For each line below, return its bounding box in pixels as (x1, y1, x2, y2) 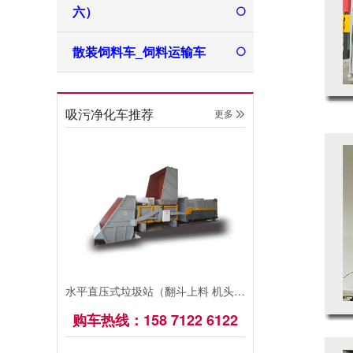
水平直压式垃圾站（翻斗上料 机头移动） (234, 283, 245, 299)
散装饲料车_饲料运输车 (72, 43, 206, 61)
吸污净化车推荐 (65, 105, 154, 123)
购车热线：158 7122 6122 (72, 310, 238, 330)
